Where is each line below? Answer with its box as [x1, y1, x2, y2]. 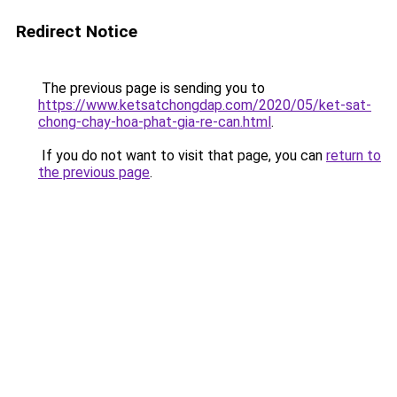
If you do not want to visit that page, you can [38, 147, 326, 164]
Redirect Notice [16, 21, 137, 42]
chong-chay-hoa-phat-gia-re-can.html [38, 113, 271, 130]
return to [326, 147, 381, 164]
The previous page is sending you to [38, 80, 265, 97]
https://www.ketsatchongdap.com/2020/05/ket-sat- [38, 97, 371, 113]
